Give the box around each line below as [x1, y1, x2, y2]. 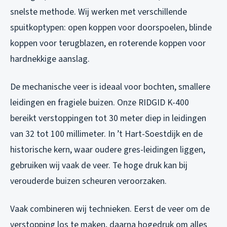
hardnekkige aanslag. [10, 53, 90, 66]
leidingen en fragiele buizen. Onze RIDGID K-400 [10, 96, 189, 109]
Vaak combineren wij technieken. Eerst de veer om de [10, 203, 210, 216]
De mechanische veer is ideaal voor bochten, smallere [10, 81, 210, 94]
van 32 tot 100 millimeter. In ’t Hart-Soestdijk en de [10, 128, 203, 141]
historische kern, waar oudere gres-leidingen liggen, [10, 143, 205, 157]
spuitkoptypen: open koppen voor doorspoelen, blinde [10, 21, 212, 34]
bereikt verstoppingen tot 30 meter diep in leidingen [10, 112, 206, 125]
